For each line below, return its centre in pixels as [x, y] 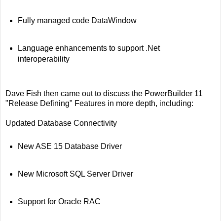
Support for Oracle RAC [59, 202]
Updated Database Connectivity [61, 123]
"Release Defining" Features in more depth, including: [99, 104]
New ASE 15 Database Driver [70, 147]
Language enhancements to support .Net [89, 48]
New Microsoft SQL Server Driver [75, 174]
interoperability [43, 59]
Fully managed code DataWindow [77, 20]
